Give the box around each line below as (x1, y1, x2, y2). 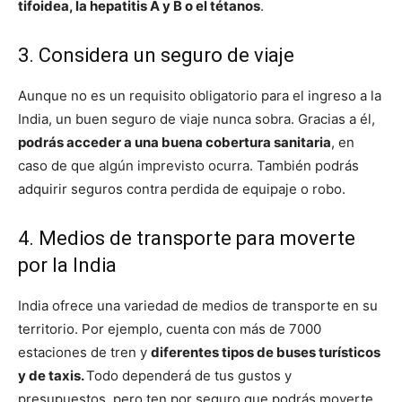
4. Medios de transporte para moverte (18, 226, 355, 249)
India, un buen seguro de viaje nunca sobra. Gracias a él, (18, 109, 375, 127)
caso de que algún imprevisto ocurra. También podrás (18, 156, 359, 174)
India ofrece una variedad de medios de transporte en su (18, 296, 378, 314)
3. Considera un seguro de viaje (18, 43, 294, 66)
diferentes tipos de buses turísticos (151, 343, 380, 361)
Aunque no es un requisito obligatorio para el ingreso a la (18, 86, 381, 104)
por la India (18, 253, 117, 276)
